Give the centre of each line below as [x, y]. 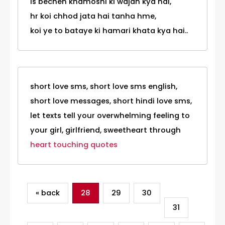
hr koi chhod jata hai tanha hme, [93, 16]
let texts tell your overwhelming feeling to [110, 116]
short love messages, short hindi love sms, [111, 101]
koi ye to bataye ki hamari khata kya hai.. [109, 31]
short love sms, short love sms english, [104, 87]
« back [47, 193]
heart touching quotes [74, 145]
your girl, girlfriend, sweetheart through [105, 130]
